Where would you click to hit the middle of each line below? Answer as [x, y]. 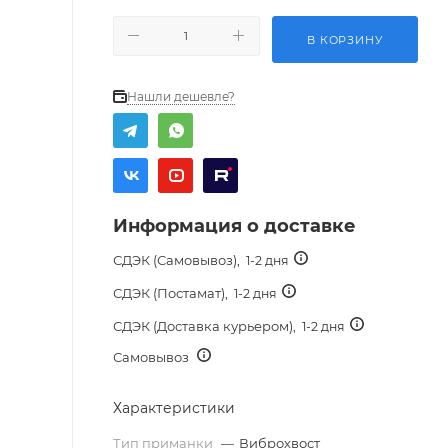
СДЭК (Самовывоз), [179, 259]
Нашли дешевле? [181, 96]
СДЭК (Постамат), [173, 292]
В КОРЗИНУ [345, 39]
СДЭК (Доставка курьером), [207, 325]
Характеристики [174, 407]
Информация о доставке [234, 225]
